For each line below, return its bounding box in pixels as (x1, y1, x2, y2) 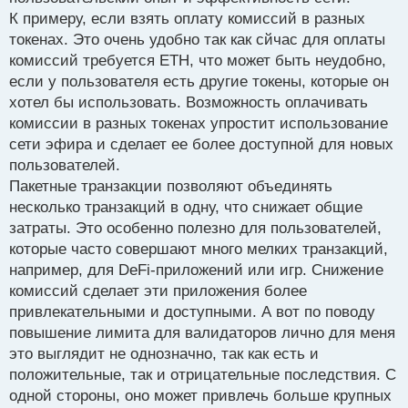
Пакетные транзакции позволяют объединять (9, 177, 332, 195)
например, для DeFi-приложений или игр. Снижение (9, 260, 383, 279)
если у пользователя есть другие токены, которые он (9, 72, 389, 90)
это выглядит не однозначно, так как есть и (9, 344, 319, 362)
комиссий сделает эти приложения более (9, 281, 307, 300)
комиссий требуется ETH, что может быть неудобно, (9, 51, 386, 69)
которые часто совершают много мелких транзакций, (9, 240, 388, 258)
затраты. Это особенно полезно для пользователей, (9, 219, 382, 237)
